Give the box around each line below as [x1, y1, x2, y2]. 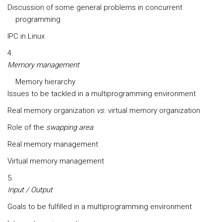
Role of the [7, 123, 46, 132]
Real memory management [7, 140, 98, 149]
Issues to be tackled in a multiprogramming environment [7, 89, 196, 98]
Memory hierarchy [15, 77, 75, 86]
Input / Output [7, 185, 53, 194]
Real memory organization [7, 106, 97, 115]
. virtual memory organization [104, 106, 200, 115]
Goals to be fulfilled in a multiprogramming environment [7, 202, 192, 211]
